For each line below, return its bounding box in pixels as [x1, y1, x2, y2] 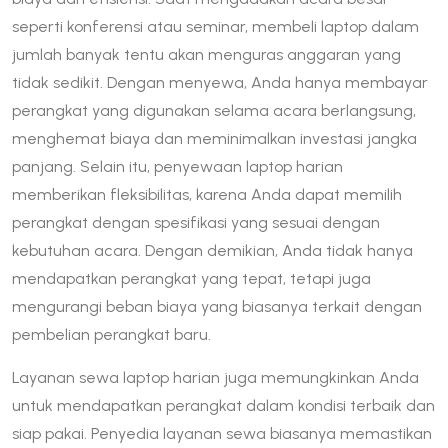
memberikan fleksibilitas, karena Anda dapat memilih [12, 184, 402, 204]
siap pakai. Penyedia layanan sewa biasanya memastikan [12, 423, 432, 443]
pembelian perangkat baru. [12, 324, 211, 344]
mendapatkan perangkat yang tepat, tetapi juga [12, 268, 371, 288]
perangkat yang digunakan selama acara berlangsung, [12, 100, 416, 120]
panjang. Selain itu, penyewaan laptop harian [12, 156, 343, 176]
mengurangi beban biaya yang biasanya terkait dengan [12, 296, 422, 316]
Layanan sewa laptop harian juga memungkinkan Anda [12, 367, 419, 387]
